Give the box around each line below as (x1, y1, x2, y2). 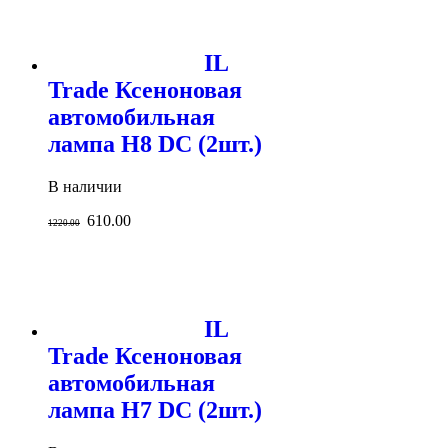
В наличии (48, 178, 122, 195)
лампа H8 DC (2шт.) (48, 131, 262, 158)
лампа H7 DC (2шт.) (48, 396, 262, 423)
